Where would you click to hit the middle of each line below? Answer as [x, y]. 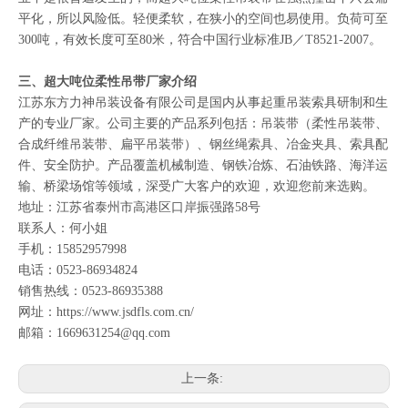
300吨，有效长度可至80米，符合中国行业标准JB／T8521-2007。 [200, 40]
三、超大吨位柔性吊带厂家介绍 [107, 82]
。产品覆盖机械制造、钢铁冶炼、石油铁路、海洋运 [241, 165]
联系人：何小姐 [63, 228]
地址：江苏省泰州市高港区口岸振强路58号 [139, 207]
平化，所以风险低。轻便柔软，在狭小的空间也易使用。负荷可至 [203, 19]
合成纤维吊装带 [63, 144]
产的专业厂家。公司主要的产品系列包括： [139, 123]
